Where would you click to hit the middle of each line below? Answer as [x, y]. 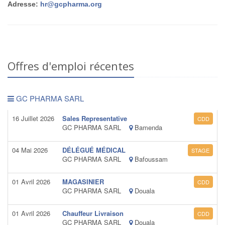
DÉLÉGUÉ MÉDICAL [94, 150]
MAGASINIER [83, 182]
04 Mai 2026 [30, 150]
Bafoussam [150, 159]
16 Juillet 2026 [33, 118]
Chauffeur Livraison [93, 213]
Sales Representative [95, 118]
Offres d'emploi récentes [71, 66]
